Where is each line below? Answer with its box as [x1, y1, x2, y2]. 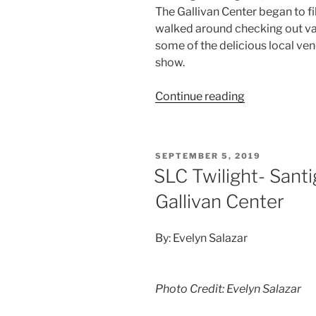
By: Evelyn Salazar [155, 231, 248, 245]
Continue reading [155, 90, 245, 103]
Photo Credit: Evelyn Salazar [155, 282, 301, 296]
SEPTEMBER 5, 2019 [155, 151, 261, 161]
